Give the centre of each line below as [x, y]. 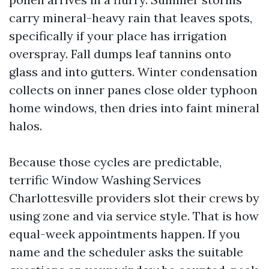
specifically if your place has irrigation [118, 36]
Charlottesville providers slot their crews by [134, 198]
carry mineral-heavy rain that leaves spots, [131, 18]
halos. [26, 126]
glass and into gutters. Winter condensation [133, 72]
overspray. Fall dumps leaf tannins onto [120, 54]
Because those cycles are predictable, [115, 162]
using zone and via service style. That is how [134, 216]
